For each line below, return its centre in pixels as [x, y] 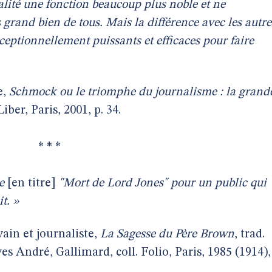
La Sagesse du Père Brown [167, 234]
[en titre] [32, 183]
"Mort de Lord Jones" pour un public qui [161, 183]
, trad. [250, 234]
